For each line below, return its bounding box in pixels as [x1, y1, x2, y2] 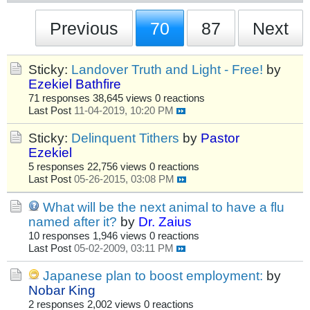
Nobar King [28, 282, 95, 298]
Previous [50, 18, 119, 38]
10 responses [28, 230, 90, 242]
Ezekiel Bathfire [28, 76, 121, 92]
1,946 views [93, 230, 147, 242]
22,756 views [87, 161, 147, 173]
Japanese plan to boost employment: [43, 268, 263, 284]
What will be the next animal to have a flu [43, 199, 284, 215]
